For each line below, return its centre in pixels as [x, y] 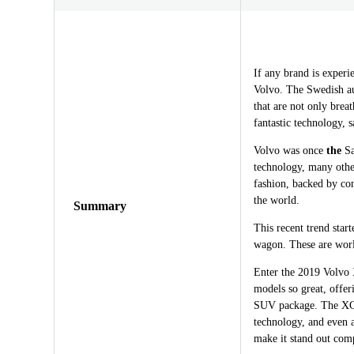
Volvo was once [290, 150]
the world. [277, 200]
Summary [100, 205]
